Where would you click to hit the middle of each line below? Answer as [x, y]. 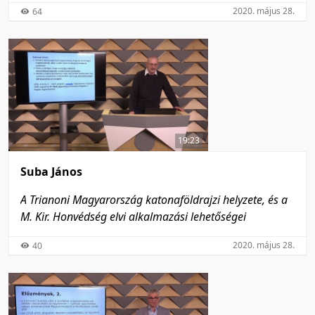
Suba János [51, 172]
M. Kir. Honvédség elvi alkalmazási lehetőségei [133, 217]
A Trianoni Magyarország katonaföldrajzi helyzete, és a [154, 200]
